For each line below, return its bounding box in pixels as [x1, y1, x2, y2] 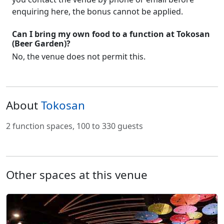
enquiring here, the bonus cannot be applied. [12, 5, 183, 17]
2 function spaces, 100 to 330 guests [6, 120, 143, 131]
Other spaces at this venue [6, 166, 147, 182]
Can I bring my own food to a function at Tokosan [12, 28, 210, 39]
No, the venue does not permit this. [12, 50, 145, 62]
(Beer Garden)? [12, 37, 70, 49]
